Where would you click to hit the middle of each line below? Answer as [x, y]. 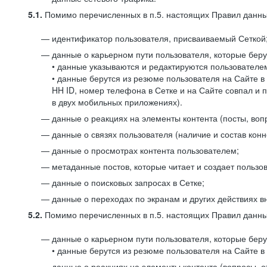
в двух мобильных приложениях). [117, 102]
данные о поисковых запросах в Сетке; [128, 182]
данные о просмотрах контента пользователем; [145, 150]
